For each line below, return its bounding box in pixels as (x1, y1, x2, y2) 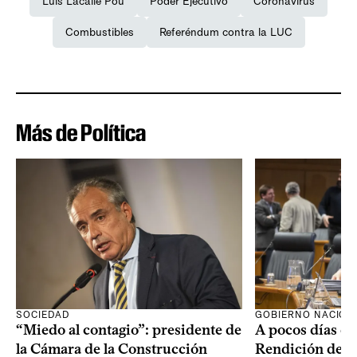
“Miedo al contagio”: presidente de (16, 320, 241, 339)
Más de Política (16, 118, 146, 147)
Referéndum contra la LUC (159, 25, 292, 39)
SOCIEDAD (16, 308, 69, 320)
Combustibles (65, 25, 134, 39)
